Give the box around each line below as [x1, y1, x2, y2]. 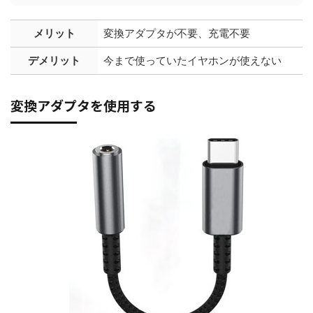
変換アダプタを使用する [10, 95, 156, 115]
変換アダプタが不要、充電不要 [103, 26, 250, 40]
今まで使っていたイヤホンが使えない [103, 53, 282, 67]
